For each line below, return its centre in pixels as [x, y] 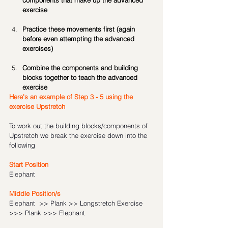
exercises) [38, 48]
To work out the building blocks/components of [79, 126]
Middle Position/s [36, 193]
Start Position [29, 164]
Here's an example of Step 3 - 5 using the [72, 97]
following [22, 145]
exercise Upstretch [37, 106]
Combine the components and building [81, 68]
